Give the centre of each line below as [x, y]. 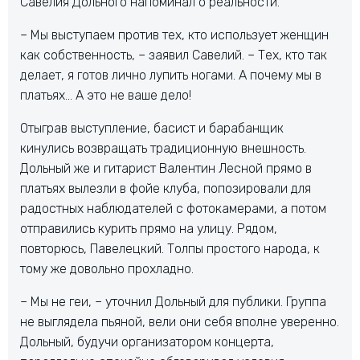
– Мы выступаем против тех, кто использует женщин [174, 35]
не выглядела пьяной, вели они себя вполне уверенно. [180, 322]
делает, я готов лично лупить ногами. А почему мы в [171, 75]
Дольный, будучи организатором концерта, [147, 342]
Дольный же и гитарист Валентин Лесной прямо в [166, 168]
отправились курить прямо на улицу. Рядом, [149, 229]
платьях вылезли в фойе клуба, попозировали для [166, 188]
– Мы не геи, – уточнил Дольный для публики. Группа [173, 302]
